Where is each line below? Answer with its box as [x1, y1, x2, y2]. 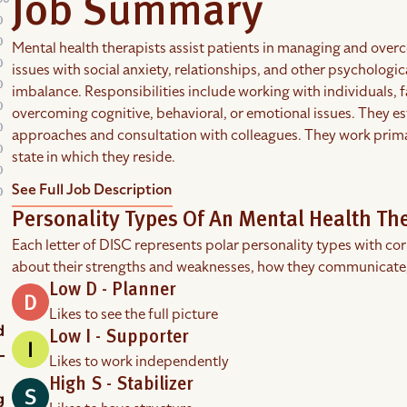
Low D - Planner [49, 282, 177, 300]
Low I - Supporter [49, 329, 190, 347]
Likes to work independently [49, 352, 230, 372]
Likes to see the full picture [49, 304, 219, 324]
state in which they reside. [12, 147, 176, 167]
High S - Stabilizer [49, 376, 194, 394]
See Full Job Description [12, 180, 174, 200]
